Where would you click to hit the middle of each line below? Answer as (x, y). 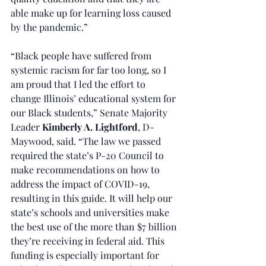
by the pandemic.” (49, 27)
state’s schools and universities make (91, 212)
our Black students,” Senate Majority (90, 113)
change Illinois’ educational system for (94, 98)
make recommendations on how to (86, 170)
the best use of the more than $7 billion (95, 227)
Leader (26, 127)
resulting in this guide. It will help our (93, 198)
